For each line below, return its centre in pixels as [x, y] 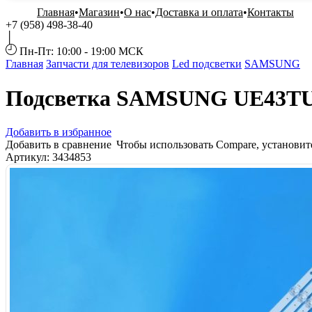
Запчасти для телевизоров [108, 64]
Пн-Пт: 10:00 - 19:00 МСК [81, 52]
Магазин [99, 13]
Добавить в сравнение [60, 145]
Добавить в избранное [58, 132]
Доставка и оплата [199, 13]
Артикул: [29, 157]
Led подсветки [207, 64]
